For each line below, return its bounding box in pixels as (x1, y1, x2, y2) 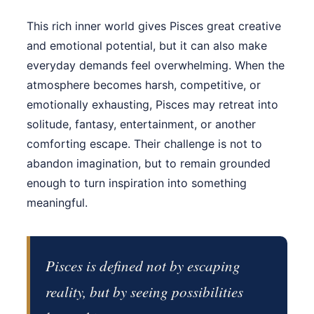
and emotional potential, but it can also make (27, 39, 267, 53)
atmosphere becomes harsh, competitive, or (27, 78, 261, 93)
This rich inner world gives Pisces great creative (27, 19, 281, 34)
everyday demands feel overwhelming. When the (27, 58, 285, 73)
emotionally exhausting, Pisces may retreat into (27, 97, 278, 112)
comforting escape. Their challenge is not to (27, 137, 262, 151)
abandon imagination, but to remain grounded (27, 156, 271, 171)
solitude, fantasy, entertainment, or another (27, 117, 256, 132)
